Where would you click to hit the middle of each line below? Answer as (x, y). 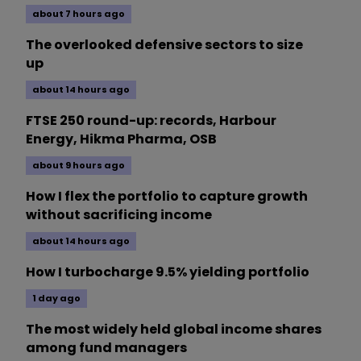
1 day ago (56, 299)
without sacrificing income (119, 215)
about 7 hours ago (79, 14)
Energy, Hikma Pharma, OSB (121, 139)
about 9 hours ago (79, 166)
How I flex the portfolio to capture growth (167, 197)
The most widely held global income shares (174, 330)
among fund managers (106, 348)
